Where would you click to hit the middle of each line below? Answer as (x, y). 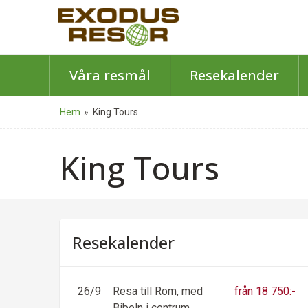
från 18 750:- (265, 291)
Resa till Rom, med (158, 291)
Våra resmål (110, 75)
